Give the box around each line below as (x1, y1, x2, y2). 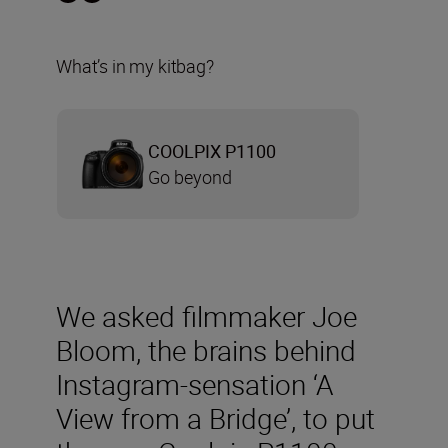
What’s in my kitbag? (56, 53, 214, 78)
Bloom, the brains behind (56, 330, 356, 369)
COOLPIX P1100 (148, 138, 276, 163)
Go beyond (148, 164, 232, 189)
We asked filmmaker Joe (56, 296, 357, 335)
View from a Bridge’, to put (56, 398, 375, 437)
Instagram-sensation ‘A (56, 364, 333, 403)
